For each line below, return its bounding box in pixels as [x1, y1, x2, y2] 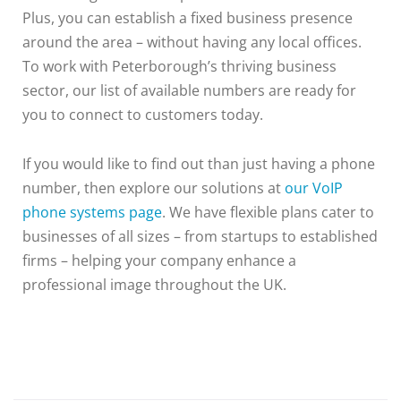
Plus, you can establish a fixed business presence [22, 8, 353, 29]
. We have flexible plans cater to [162, 202, 374, 223]
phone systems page [22, 202, 162, 223]
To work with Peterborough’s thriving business [22, 56, 337, 77]
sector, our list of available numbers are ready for [22, 81, 356, 101]
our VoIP [285, 178, 343, 199]
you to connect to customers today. [22, 105, 267, 125]
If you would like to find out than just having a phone [22, 154, 375, 175]
